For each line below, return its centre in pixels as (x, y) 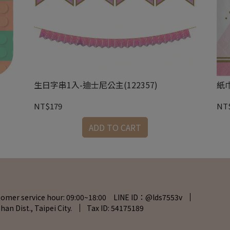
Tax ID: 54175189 (115, 208)
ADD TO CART (115, 127)
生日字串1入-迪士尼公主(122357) (95, 84)
